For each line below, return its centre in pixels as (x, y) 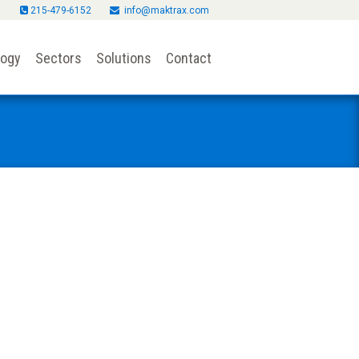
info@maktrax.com (167, 10)
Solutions (124, 58)
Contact (189, 58)
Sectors (58, 58)
